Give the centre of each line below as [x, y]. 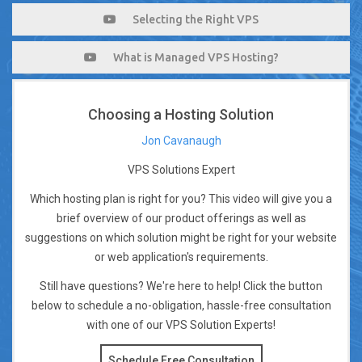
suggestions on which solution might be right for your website [181, 238]
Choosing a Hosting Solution [181, 115]
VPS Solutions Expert [181, 170]
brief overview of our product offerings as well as [181, 219]
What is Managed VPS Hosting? [196, 58]
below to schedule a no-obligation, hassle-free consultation [181, 306]
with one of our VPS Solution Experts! [181, 325]
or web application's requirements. [181, 257]
